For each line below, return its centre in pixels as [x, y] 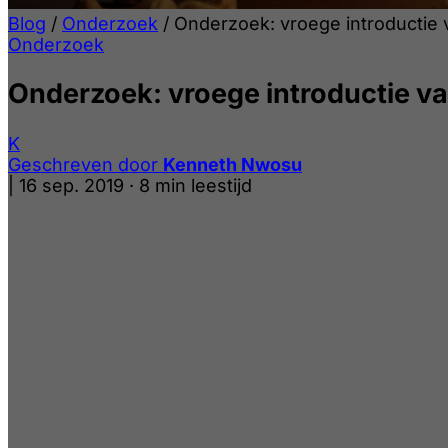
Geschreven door [85, 164]
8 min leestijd [195, 185]
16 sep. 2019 [71, 185]
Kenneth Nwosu [232, 164]
